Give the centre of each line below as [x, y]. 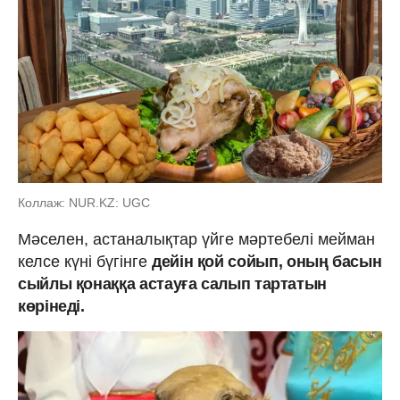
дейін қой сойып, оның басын [267, 262]
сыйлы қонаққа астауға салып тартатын [173, 284]
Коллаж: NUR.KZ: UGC [84, 203]
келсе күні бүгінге [85, 262]
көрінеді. [51, 306]
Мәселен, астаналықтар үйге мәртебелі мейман [196, 239]
